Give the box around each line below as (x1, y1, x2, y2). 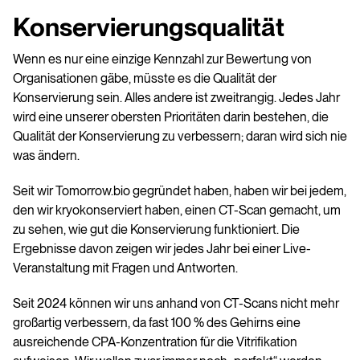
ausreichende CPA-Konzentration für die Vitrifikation (13, 334, 297, 350)
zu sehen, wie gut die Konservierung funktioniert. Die (13, 222, 300, 238)
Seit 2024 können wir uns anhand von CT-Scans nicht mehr (13, 296, 339, 312)
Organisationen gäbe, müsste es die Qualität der (13, 71, 276, 87)
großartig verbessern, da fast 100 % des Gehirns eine (13, 315, 301, 331)
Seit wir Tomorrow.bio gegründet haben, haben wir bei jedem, (13, 183, 346, 199)
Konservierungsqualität (13, 11, 284, 43)
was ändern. (13, 148, 82, 164)
